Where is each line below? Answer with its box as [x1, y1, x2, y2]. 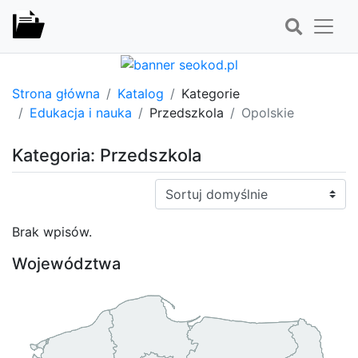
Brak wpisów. [12, 223, 92, 240]
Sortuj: [154, 179, 194, 196]
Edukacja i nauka [30, 104, 132, 121]
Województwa [12, 253, 121, 273]
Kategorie [181, 85, 240, 101]
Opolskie [241, 104, 294, 121]
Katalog [117, 85, 164, 101]
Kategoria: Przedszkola [12, 144, 201, 165]
